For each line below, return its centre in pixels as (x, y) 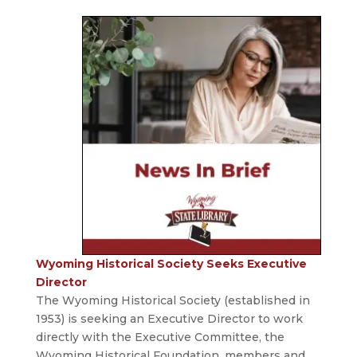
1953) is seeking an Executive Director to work (169, 319)
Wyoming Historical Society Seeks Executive (171, 264)
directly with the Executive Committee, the (160, 337)
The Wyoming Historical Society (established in (173, 301)
